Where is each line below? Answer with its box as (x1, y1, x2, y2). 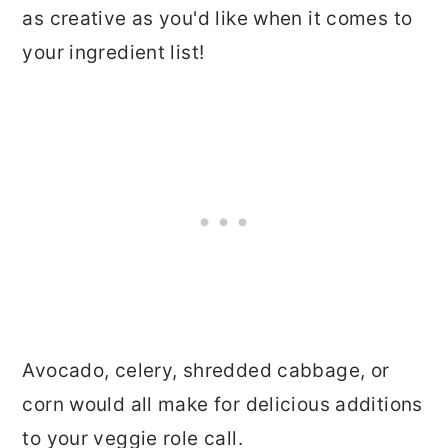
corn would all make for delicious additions (22, 392, 423, 416)
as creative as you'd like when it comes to (22, 6, 413, 30)
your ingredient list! (22, 40, 205, 64)
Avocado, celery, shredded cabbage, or (22, 358, 390, 382)
